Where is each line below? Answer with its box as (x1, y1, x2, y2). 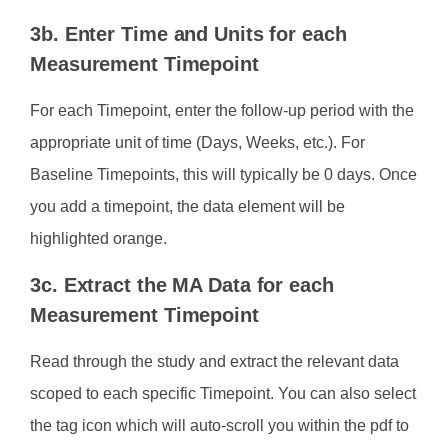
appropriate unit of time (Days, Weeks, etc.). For (30, 134, 365, 152)
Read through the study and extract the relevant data (30, 352, 399, 370)
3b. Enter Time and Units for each (30, 23, 347, 46)
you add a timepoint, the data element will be (30, 198, 345, 216)
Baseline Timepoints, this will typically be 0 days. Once (30, 166, 417, 184)
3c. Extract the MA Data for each (30, 273, 334, 296)
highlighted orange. (30, 230, 167, 248)
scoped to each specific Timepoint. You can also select (30, 384, 416, 402)
